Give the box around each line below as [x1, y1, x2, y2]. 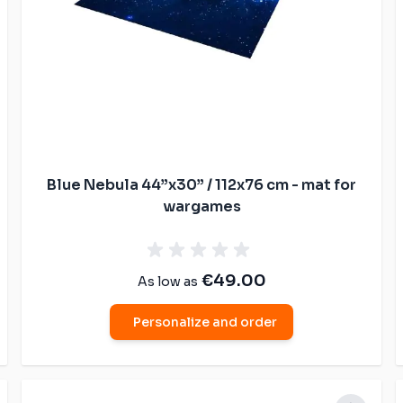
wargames [162, 196, 241, 216]
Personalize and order [133, 313, 277, 330]
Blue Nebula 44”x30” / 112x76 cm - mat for [47, 175, 356, 194]
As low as [137, 273, 198, 290]
